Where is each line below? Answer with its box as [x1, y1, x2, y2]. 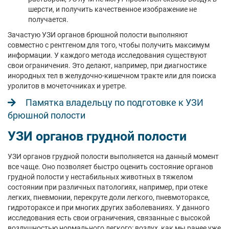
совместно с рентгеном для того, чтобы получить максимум [8, 41, 210, 49]
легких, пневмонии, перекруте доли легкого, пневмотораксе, [8, 193, 210, 201]
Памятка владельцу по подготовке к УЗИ [26, 97, 203, 108]
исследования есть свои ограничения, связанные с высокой [8, 214, 210, 222]
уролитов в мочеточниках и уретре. [8, 82, 127, 90]
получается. [28, 15, 68, 24]
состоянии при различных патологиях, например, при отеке [8, 183, 208, 191]
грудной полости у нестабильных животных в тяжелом [8, 173, 193, 181]
